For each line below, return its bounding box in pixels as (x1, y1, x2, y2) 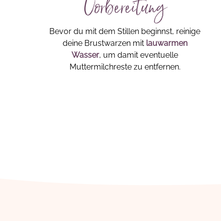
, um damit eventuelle (99, 50, 179, 60)
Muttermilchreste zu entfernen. (69, 62, 181, 72)
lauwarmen (146, 38, 187, 48)
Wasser (72, 50, 100, 60)
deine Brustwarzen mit (62, 38, 146, 48)
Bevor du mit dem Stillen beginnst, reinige (49, 27, 201, 36)
